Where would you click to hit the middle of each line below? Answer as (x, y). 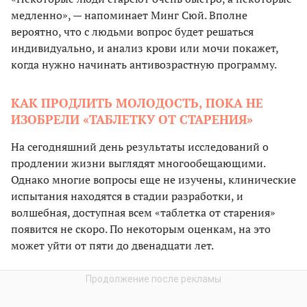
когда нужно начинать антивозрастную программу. (144, 65)
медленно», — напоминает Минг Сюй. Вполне (129, 15)
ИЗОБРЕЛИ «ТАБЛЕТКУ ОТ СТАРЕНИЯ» (132, 120)
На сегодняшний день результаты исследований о (140, 147)
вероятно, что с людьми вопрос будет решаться (132, 32)
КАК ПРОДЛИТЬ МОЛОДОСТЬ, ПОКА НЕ (137, 103)
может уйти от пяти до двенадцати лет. (112, 246)
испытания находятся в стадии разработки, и (127, 196)
